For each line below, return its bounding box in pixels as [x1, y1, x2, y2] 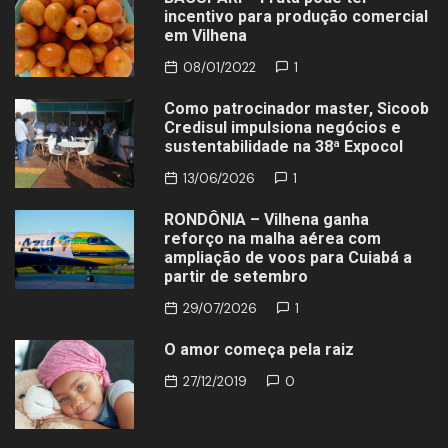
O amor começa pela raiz [164, 339, 355, 359]
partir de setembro [164, 266, 309, 286]
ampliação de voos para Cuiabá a [164, 247, 413, 267]
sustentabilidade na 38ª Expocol [164, 136, 404, 156]
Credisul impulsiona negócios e [164, 117, 402, 137]
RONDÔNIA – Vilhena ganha [164, 209, 370, 229]
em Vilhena [164, 25, 248, 45]
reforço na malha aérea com [164, 228, 382, 248]
